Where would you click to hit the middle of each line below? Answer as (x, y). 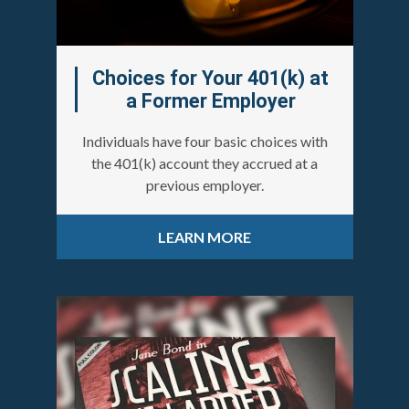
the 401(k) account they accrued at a (204, 163)
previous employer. (204, 185)
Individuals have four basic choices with (204, 142)
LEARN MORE (204, 237)
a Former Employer (210, 101)
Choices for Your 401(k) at (210, 79)
